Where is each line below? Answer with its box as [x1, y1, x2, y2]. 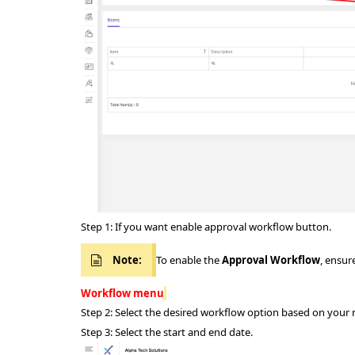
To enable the [156, 253, 222, 268]
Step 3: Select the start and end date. [81, 325, 253, 340]
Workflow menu [81, 286, 164, 301]
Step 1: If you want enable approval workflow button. [81, 219, 331, 235]
